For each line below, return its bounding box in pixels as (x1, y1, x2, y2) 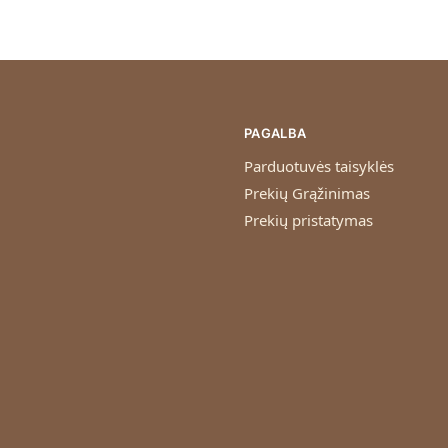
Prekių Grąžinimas (244, 183, 370, 204)
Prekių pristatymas (244, 210, 373, 231)
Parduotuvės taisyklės (244, 156, 394, 177)
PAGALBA (244, 124, 307, 141)
